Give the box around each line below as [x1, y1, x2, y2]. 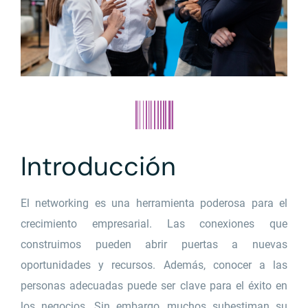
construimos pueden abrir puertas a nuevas [20, 238, 288, 252]
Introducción [20, 149, 176, 184]
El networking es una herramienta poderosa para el [20, 197, 288, 210]
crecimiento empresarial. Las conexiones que [20, 217, 288, 231]
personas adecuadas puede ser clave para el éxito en [20, 279, 288, 293]
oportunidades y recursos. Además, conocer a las [20, 258, 288, 272]
